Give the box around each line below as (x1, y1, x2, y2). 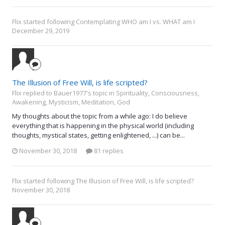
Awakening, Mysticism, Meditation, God (12, 97, 130, 107)
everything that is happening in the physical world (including (12, 121, 194, 131)
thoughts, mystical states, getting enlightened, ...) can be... (12, 131, 185, 140)
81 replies (92, 146, 124, 155)
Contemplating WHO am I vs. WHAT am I (76, 17, 195, 27)
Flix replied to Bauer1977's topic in (12, 88, 116, 98)
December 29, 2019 (12, 26, 69, 36)
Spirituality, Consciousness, (116, 88, 199, 98)
